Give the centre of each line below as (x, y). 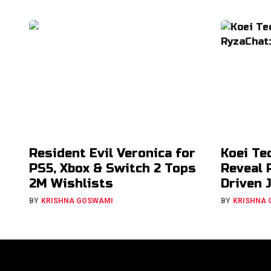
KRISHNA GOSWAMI (77, 201)
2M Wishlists (71, 184)
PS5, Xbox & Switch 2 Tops (113, 168)
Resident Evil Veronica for (112, 153)
